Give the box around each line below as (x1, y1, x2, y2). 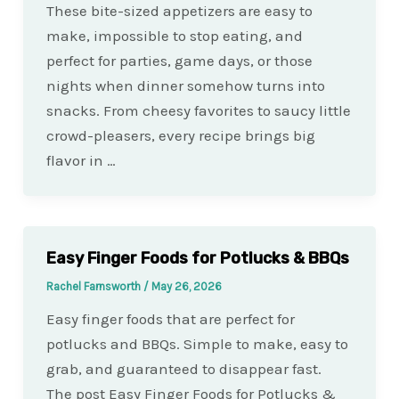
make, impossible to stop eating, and (45, 27, 303, 45)
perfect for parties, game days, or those (45, 52, 313, 70)
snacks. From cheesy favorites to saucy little (45, 102, 351, 120)
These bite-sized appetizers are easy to (45, 2, 313, 20)
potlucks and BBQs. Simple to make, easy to (45, 335, 348, 354)
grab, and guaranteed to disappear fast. (45, 360, 322, 379)
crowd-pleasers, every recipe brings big (45, 126, 315, 145)
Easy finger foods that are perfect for (45, 310, 295, 329)
